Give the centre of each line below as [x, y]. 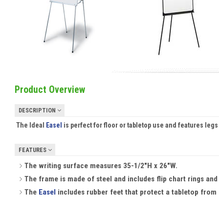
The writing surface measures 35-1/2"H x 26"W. [100, 166]
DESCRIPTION [38, 110]
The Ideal [31, 125]
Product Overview [50, 89]
